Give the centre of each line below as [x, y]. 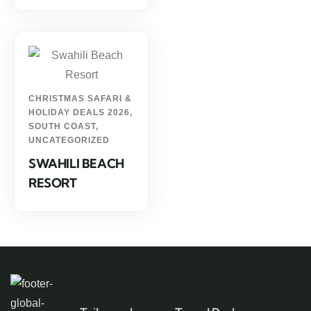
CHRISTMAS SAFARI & [80, 99]
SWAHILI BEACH [76, 163]
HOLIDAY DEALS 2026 [79, 112]
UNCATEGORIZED [69, 140]
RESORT [53, 183]
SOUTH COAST [62, 126]
